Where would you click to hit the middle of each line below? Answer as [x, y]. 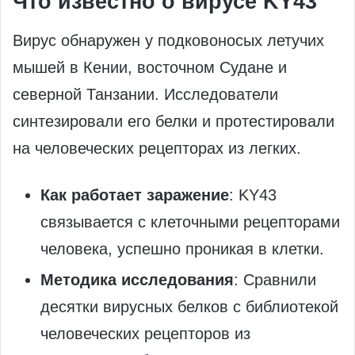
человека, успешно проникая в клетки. [182, 249]
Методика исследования [137, 280]
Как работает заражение [135, 195]
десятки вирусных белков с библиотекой [189, 307]
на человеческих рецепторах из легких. [157, 149]
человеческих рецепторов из [145, 334]
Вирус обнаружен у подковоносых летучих [168, 41]
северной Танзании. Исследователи [145, 95]
